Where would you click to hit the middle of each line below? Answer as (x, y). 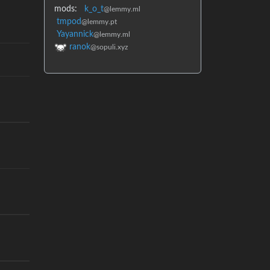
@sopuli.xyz (109, 47)
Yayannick (75, 34)
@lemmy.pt (99, 22)
